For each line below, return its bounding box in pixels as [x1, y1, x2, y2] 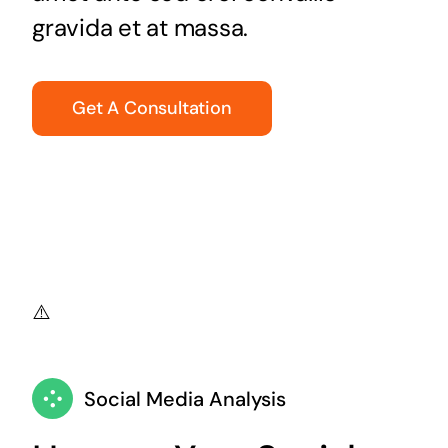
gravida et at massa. [31, 11, 249, 43]
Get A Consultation [71, 95, 232, 120]
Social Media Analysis [83, 385, 286, 412]
